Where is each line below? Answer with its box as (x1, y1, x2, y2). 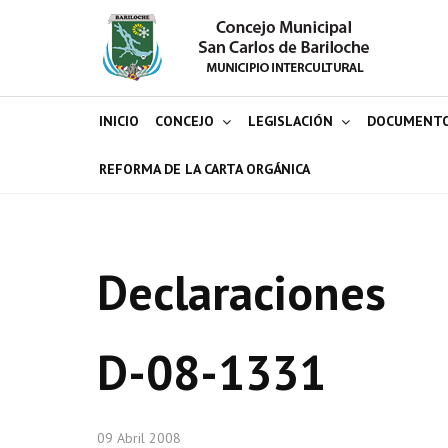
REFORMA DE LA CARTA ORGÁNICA (99, 160, 310, 178)
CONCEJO (155, 112, 214, 130)
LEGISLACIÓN (248, 112, 333, 130)
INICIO (99, 112, 139, 130)
